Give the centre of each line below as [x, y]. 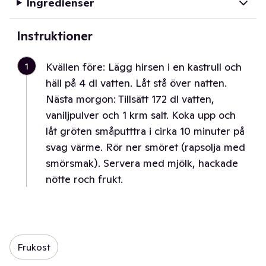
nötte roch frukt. [84, 179]
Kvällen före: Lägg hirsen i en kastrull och [144, 67]
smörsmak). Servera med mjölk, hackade [142, 163]
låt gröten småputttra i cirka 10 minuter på [145, 131]
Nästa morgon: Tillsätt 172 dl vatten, [130, 99]
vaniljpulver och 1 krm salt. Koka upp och [141, 115]
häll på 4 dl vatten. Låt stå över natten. [136, 83]
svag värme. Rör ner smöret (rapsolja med [145, 147]
